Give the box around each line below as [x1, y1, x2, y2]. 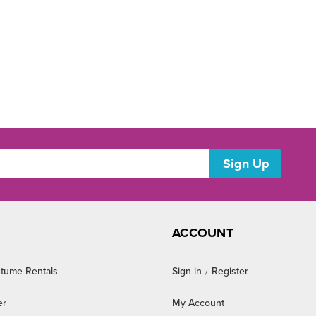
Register [212, 265, 248, 277]
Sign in [172, 265, 202, 277]
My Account [172, 297, 224, 309]
